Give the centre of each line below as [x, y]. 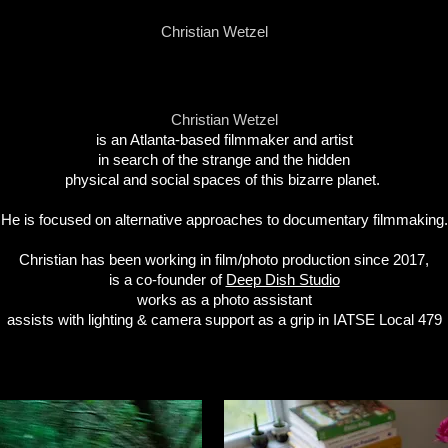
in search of [138, 159]
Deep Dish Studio [282, 279]
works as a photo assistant [224, 299]
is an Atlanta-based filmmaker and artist [224, 139]
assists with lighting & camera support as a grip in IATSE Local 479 [224, 319]
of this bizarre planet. [314, 179]
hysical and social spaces [158, 179]
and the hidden [302, 159]
